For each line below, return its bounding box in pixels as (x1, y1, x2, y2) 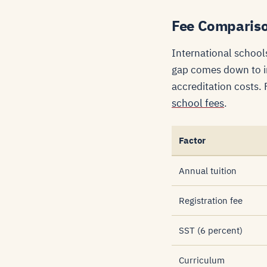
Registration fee (179, 195, 243, 206)
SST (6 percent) (179, 225, 243, 236)
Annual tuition (179, 165, 237, 176)
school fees (172, 97, 224, 110)
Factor (179, 135, 206, 146)
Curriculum (179, 254, 225, 266)
